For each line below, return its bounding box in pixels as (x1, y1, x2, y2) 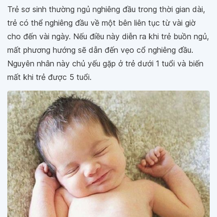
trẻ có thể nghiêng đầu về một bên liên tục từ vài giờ (7, 18, 196, 28)
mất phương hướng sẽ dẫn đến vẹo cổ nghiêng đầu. (7, 45, 193, 55)
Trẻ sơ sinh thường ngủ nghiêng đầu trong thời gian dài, (7, 4, 205, 14)
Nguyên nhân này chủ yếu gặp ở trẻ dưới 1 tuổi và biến (7, 59, 203, 68)
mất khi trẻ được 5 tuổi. (7, 72, 92, 82)
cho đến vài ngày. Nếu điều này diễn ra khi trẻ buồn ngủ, (7, 31, 209, 41)
